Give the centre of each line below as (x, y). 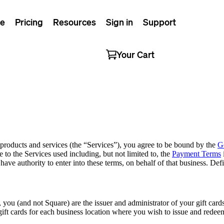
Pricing (29, 22)
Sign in (119, 22)
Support (159, 22)
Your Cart (135, 54)
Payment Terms (196, 153)
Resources (74, 22)
